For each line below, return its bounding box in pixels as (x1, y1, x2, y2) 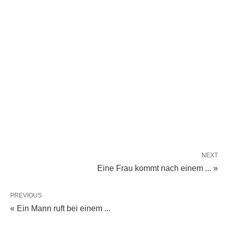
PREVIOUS (10, 192, 42, 199)
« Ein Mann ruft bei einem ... (10, 204, 110, 213)
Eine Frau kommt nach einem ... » (97, 164, 218, 173)
